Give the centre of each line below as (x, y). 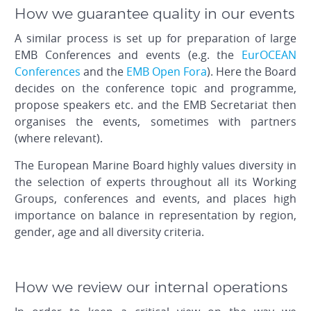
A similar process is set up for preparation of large (155, 39)
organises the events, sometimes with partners (155, 122)
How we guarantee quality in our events (154, 14)
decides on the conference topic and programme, (155, 89)
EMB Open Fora (167, 72)
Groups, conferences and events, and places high (155, 199)
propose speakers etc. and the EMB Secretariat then (155, 105)
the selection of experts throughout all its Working (155, 182)
